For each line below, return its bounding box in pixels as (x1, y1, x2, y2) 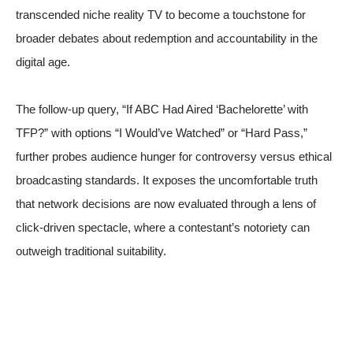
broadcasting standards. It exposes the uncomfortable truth (16, 173, 318, 187)
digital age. (16, 55, 70, 69)
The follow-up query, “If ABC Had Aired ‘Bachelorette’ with (16, 102, 308, 116)
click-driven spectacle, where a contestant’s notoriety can (16, 221, 310, 234)
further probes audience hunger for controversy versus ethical (16, 150, 332, 163)
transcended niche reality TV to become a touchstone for (16, 8, 306, 21)
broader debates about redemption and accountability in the (16, 32, 318, 45)
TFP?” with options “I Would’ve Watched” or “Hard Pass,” (16, 126, 307, 139)
